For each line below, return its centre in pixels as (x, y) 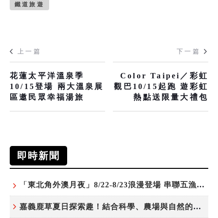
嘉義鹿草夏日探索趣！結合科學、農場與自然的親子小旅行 (197, 206)
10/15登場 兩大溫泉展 (57, 86)
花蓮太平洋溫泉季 (47, 75)
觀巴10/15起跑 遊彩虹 (161, 86)
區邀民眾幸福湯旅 (47, 97)
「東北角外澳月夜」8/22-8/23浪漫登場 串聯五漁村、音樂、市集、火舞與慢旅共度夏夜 (200, 184)
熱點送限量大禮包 (171, 97)
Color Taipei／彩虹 (164, 75)
